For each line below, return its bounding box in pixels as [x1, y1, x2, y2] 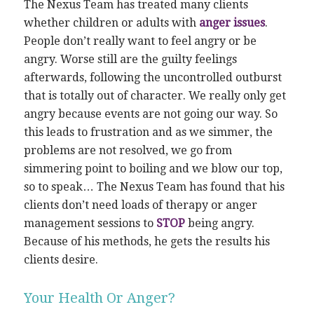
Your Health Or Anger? [23, 289, 175, 306]
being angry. [184, 216, 254, 230]
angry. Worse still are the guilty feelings [23, 52, 237, 66]
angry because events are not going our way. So [23, 107, 278, 121]
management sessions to [23, 216, 156, 230]
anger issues [198, 15, 265, 29]
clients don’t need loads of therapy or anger [23, 198, 257, 212]
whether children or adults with [23, 15, 199, 29]
